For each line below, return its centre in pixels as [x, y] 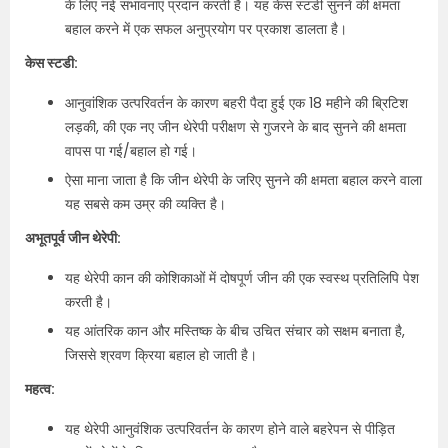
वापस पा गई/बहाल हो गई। [131, 151]
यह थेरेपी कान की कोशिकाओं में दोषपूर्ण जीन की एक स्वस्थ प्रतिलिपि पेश [242, 278]
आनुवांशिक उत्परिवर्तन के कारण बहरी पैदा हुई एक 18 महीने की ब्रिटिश [236, 103]
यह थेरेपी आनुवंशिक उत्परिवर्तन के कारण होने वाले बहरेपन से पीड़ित [230, 429]
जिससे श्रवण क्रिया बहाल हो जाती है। [161, 355]
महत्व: [40, 389]
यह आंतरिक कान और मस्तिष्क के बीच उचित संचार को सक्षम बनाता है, [235, 331]
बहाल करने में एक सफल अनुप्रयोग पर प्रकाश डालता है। [206, 29]
